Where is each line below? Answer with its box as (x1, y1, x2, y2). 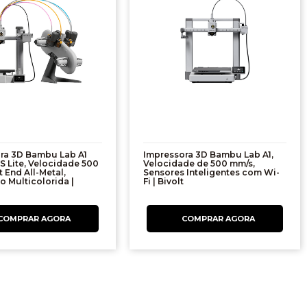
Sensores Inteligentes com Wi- (143, 167, 280, 178)
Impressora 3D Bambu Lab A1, (143, 149, 274, 160)
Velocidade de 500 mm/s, (143, 158, 256, 169)
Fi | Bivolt (143, 176, 184, 187)
